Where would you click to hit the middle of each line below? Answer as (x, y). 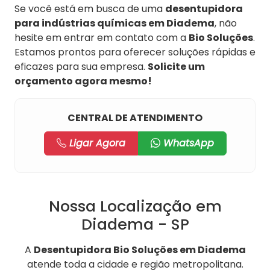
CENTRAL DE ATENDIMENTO (135, 118)
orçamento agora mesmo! (83, 81)
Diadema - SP (135, 224)
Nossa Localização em (135, 206)
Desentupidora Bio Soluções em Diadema (140, 250)
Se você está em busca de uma (90, 9)
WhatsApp (187, 143)
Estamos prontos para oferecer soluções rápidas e (135, 52)
